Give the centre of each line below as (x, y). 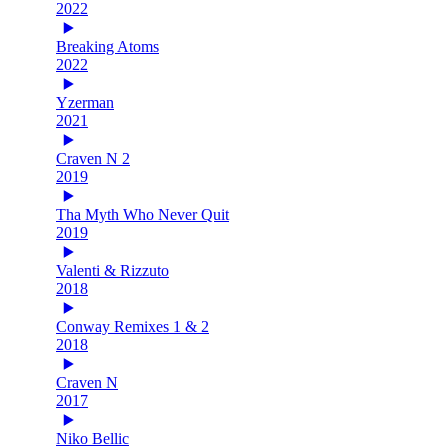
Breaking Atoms (107, 46)
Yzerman (85, 102)
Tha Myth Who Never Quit (142, 214)
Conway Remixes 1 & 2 (132, 326)
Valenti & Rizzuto (112, 270)
